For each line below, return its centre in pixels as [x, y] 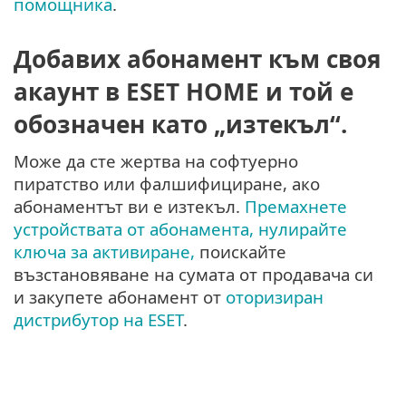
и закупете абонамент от [120, 297]
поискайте [241, 252]
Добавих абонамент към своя [197, 59]
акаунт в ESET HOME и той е [184, 92]
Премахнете [296, 207]
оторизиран [275, 297]
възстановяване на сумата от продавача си [193, 275]
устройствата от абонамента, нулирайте [180, 229]
